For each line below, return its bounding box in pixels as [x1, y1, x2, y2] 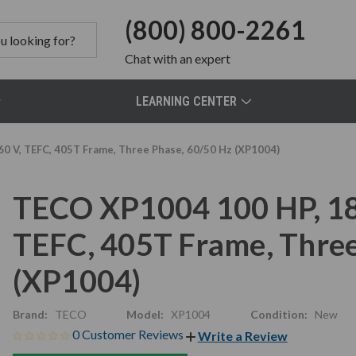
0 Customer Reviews [72, 327, 186, 342]
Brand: [12, 308, 48, 321]
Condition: [250, 308, 308, 321]
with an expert [153, 51, 230, 66]
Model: [126, 308, 164, 321]
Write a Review [197, 327, 288, 343]
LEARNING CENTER [136, 94, 238, 109]
